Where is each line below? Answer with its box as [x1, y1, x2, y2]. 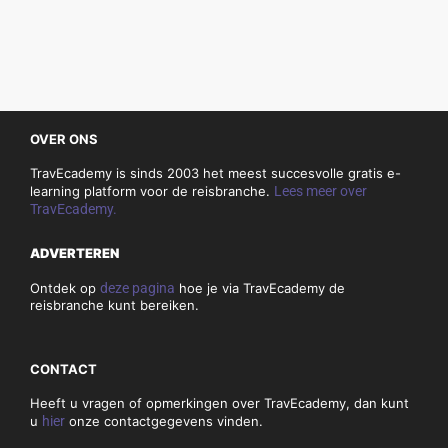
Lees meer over [274, 183, 367, 200]
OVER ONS [30, 131, 98, 148]
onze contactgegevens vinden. [65, 413, 263, 430]
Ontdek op [30, 280, 100, 297]
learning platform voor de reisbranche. [30, 183, 274, 200]
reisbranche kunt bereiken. [30, 297, 199, 314]
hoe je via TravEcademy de [175, 280, 345, 297]
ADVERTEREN [30, 245, 119, 262]
